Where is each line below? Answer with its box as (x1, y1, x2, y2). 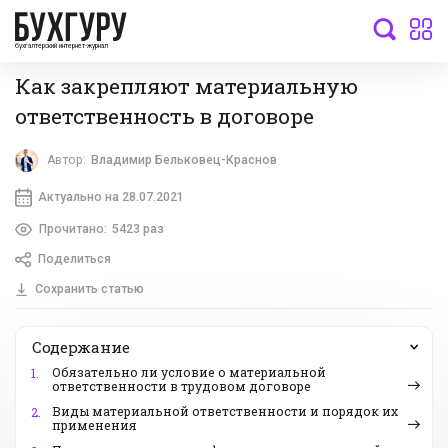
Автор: (47, 153, 87, 168)
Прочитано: (38, 221, 107, 236)
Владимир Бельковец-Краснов (91, 153, 278, 168)
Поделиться (37, 252, 111, 267)
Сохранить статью (34, 282, 144, 297)
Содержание (32, 337, 130, 358)
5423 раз (111, 221, 164, 236)
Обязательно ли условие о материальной (52, 364, 326, 381)
